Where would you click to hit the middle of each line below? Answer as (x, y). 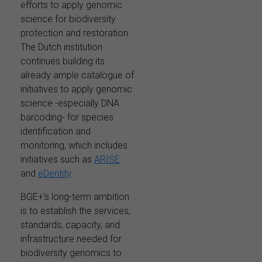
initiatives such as (57, 160)
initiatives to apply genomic (76, 89)
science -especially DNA (70, 104)
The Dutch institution (61, 47)
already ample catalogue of (77, 75)
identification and (56, 132)
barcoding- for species (67, 118)
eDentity (54, 174)
